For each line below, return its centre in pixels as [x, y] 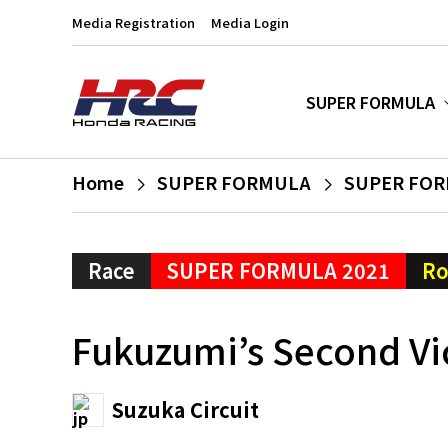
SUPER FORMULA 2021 [278, 270]
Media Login [250, 22]
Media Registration [133, 22]
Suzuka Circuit [185, 409]
